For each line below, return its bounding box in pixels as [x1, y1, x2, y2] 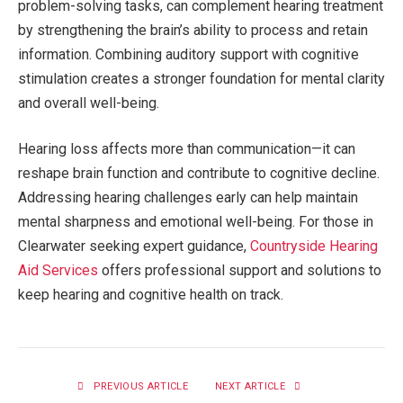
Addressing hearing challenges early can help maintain [18, 189, 358, 207]
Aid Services [18, 262, 98, 280]
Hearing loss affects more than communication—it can [18, 140, 355, 158]
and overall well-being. [18, 94, 159, 112]
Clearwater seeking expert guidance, [18, 237, 250, 255]
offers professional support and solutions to [98, 262, 381, 280]
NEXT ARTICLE [215, 381, 289, 393]
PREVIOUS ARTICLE [90, 381, 188, 393]
